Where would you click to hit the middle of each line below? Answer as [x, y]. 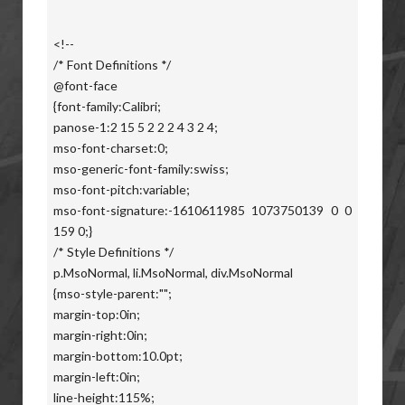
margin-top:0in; [97, 314]
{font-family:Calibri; [107, 106]
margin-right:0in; [100, 335]
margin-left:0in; [97, 377]
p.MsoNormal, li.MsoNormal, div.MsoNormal [173, 273]
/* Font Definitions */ [112, 65]
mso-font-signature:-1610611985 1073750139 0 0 [202, 210]
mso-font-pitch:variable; [122, 189]
